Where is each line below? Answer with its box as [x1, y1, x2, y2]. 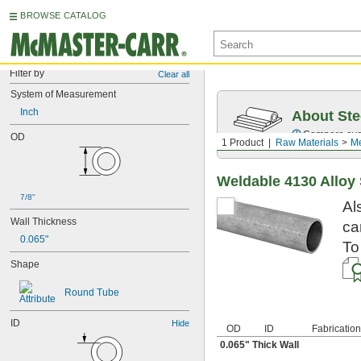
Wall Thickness [10, 216, 77, 227]
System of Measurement [10, 89, 116, 100]
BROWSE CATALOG [20, 10, 107, 20]
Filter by [10, 68, 44, 79]
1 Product [222, 137, 263, 148]
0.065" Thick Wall [220, 339, 299, 351]
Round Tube [64, 287, 119, 298]
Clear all [158, 69, 189, 79]
